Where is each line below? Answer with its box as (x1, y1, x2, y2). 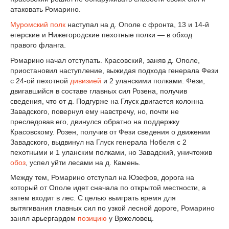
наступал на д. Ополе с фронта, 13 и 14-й (65, 20, 209, 29)
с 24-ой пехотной (10, 76, 70, 85)
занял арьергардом (10, 214, 78, 223)
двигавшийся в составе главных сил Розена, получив (10, 86, 187, 95)
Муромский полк (10, 20, 65, 29)
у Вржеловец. (107, 214, 154, 223)
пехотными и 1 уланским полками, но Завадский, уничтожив (10, 148, 212, 156)
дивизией (70, 76, 101, 85)
